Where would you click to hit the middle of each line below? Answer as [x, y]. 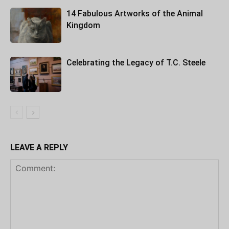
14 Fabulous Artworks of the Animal [135, 14]
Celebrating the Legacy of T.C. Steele [136, 63]
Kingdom [83, 25]
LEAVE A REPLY [39, 147]
